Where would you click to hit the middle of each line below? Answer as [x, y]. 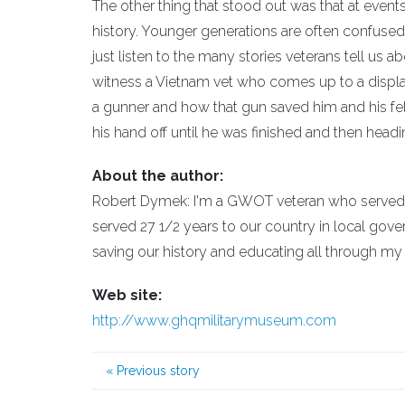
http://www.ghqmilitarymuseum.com [214, 320]
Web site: [127, 295]
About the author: [158, 176]
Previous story [156, 371]
